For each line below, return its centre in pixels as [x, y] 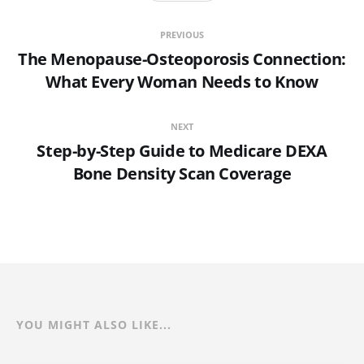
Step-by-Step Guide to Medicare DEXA [182, 151]
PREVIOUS [182, 35]
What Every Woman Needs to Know [182, 82]
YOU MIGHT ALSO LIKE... [94, 325]
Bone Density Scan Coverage [182, 174]
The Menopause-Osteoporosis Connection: [182, 59]
